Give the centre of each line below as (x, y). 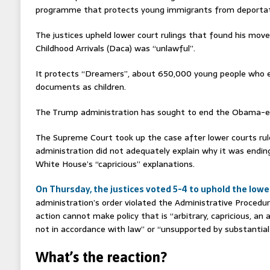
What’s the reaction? (101, 257)
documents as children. (80, 86)
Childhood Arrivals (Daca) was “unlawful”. (115, 48)
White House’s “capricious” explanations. (115, 164)
